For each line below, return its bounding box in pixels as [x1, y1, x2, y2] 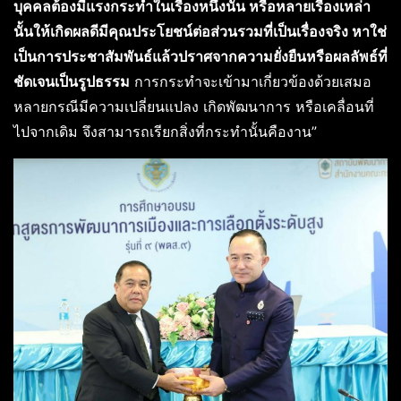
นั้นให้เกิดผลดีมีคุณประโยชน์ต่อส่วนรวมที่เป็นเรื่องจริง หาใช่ [13, 21, 387, 40]
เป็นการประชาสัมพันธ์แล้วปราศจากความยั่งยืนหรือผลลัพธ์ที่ [13, 47, 388, 65]
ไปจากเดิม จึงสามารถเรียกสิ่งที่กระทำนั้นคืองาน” [13, 122, 317, 141]
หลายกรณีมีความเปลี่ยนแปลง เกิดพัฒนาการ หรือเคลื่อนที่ [13, 97, 374, 115]
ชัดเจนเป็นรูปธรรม [13, 72, 130, 90]
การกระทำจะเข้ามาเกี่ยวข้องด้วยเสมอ [130, 72, 371, 90]
